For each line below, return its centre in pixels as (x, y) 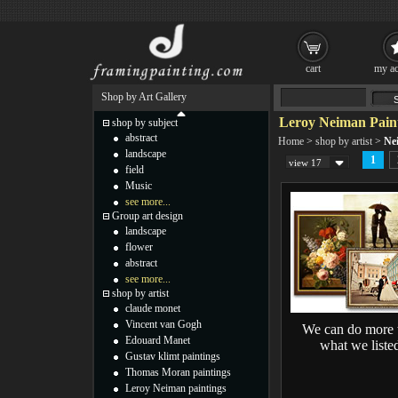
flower (139, 247)
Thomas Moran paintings (178, 372)
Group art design (147, 216)
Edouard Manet (158, 340)
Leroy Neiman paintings (176, 388)
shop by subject (145, 123)
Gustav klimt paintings (173, 356)
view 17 (305, 163)
